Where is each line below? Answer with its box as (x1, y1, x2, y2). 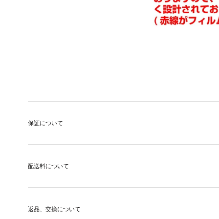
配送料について (28, 162, 69, 170)
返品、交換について (28, 205, 81, 213)
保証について (28, 119, 63, 127)
